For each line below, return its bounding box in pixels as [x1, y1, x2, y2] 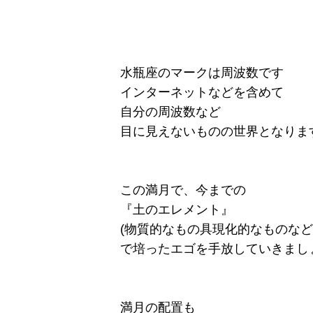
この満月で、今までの [120, 183, 246, 198]
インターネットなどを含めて [120, 85, 284, 100]
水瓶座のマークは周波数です [120, 66, 284, 80]
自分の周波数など [120, 105, 221, 119]
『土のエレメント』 [120, 203, 233, 217]
